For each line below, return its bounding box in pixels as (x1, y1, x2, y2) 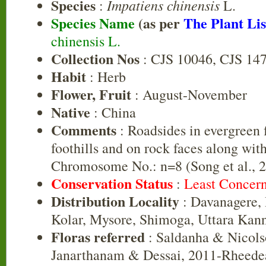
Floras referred (51, 226, 145, 247)
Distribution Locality (51, 191, 179, 211)
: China (90, 103, 136, 122)
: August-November (131, 85, 247, 104)
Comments (51, 119, 116, 140)
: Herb (86, 67, 126, 86)
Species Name (51, 12, 138, 33)
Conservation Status (51, 173, 173, 194)
